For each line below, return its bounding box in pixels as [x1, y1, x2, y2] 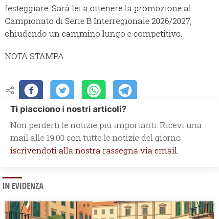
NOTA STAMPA [5, 50, 64, 62]
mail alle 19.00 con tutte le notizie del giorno [10, 132, 181, 144]
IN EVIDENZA [2, 180, 44, 192]
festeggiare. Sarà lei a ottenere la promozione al [5, 2, 191, 14]
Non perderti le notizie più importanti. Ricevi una [10, 119, 202, 131]
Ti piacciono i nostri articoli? [10, 104, 127, 114]
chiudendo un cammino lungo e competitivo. [5, 28, 182, 40]
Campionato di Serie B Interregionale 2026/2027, [5, 15, 192, 27]
